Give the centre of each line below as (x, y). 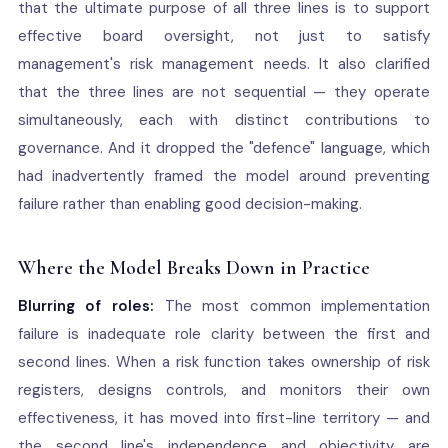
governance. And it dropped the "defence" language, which (224, 148)
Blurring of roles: (85, 306)
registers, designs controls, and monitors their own (224, 390)
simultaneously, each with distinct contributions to (224, 120)
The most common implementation (292, 306)
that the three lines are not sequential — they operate (224, 92)
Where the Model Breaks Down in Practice (193, 268)
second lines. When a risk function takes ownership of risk (224, 362)
